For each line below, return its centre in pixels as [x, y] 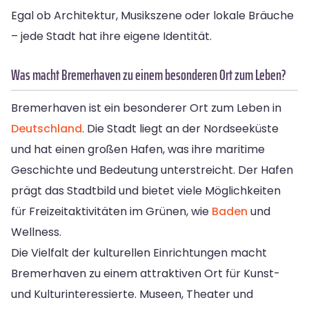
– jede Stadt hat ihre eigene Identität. [111, 36]
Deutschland [47, 128]
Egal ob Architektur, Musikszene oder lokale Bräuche [152, 15]
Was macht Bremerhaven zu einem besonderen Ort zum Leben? [149, 74]
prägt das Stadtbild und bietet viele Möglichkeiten [146, 190]
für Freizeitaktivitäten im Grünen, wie [111, 211]
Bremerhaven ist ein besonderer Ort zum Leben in [146, 108]
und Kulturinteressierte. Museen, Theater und [132, 294]
